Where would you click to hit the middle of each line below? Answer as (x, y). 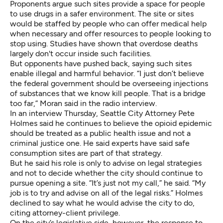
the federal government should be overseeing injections (109, 83)
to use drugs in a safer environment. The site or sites (102, 13)
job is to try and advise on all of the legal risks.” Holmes (106, 193)
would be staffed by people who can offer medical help (108, 23)
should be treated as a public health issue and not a (100, 133)
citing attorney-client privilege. (65, 213)
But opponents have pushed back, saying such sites (101, 63)
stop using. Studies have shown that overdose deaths (104, 43)
